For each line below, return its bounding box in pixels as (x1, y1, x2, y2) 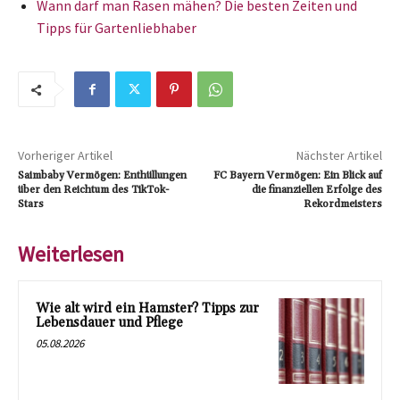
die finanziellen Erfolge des (251, 183, 382, 196)
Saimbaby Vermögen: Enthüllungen (18, 169, 187, 182)
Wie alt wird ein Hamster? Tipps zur (36, 300, 259, 317)
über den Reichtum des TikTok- (18, 183, 169, 196)
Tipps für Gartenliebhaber (37, 19, 196, 37)
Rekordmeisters (303, 197, 382, 211)
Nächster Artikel (296, 147, 382, 163)
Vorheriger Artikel (18, 147, 112, 163)
